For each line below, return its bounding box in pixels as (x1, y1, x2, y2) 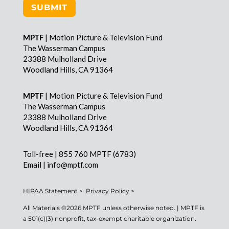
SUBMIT (31, 3, 67, 13)
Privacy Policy (85, 187, 129, 195)
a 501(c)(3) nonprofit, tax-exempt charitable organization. (22, 215, 196, 223)
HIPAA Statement (22, 187, 78, 195)
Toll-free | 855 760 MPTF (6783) (22, 149, 136, 159)
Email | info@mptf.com (22, 160, 98, 170)
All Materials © (22, 204, 66, 212)
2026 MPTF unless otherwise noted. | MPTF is (66, 204, 204, 212)
